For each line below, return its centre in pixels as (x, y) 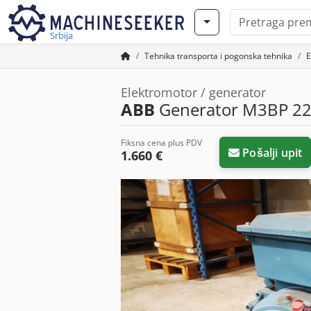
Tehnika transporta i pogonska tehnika (218, 56)
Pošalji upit (272, 152)
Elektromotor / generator (193, 92)
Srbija (61, 35)
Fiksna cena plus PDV (161, 143)
